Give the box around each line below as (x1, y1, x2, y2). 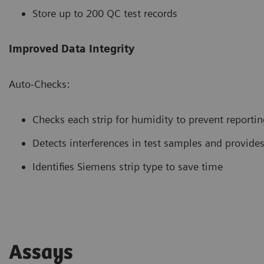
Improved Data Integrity (9, 42, 134, 55)
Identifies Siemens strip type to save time (32, 160, 223, 173)
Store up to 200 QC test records (32, 6, 177, 19)
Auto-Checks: (9, 77, 70, 90)
